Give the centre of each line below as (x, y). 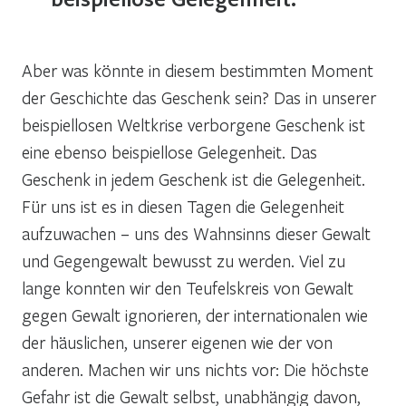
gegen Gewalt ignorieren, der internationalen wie (195, 314)
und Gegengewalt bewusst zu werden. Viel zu (184, 260)
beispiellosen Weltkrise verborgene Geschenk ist (193, 124)
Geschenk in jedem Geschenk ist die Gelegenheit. (193, 179)
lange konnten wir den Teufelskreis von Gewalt (188, 287)
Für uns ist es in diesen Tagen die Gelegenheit (183, 206)
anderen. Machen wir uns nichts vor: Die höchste (195, 369)
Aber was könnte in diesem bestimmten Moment (198, 70)
